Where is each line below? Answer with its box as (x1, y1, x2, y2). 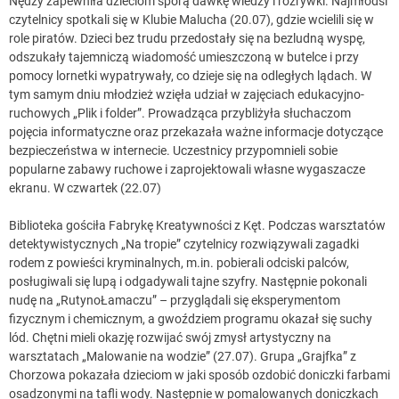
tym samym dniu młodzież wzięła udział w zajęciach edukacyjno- (9, 87, 364, 102)
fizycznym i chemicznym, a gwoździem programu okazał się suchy (9, 312, 372, 327)
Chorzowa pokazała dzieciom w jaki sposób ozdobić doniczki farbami (9, 368, 390, 383)
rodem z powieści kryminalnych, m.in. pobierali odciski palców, (9, 256, 349, 271)
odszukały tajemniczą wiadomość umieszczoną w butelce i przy (9, 50, 359, 65)
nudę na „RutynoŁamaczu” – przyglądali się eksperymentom (9, 293, 340, 308)
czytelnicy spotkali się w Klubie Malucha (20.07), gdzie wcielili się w (9, 12, 374, 28)
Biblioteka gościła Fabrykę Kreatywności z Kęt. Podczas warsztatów (9, 218, 386, 233)
